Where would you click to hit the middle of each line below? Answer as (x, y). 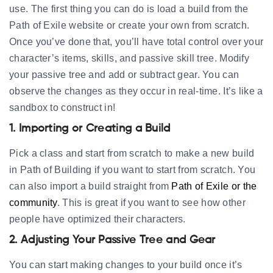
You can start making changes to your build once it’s (126, 264)
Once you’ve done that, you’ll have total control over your (136, 41)
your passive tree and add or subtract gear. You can (124, 74)
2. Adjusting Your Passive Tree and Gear (112, 240)
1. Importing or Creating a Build (90, 128)
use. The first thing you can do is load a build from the (129, 9)
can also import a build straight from (90, 186)
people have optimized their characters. (97, 219)
